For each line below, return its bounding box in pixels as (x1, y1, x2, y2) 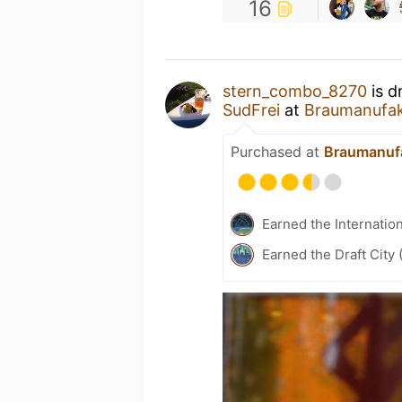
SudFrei (223, 100, 280, 119)
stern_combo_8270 (223, 81, 367, 100)
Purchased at (231, 142, 324, 161)
